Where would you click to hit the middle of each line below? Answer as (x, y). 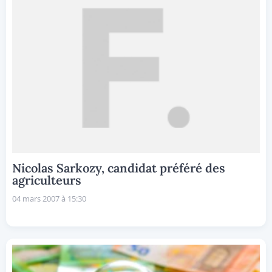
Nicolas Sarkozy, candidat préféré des (119, 168)
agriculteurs (47, 180)
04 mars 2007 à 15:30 (49, 198)
